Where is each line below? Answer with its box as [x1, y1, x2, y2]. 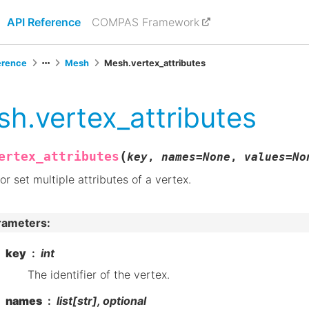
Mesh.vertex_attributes [104, 58, 206, 68]
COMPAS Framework [92, 15, 199, 29]
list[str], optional [57, 293, 146, 308]
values [244, 150, 286, 164]
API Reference [7, 15, 81, 29]
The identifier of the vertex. [28, 267, 170, 281]
